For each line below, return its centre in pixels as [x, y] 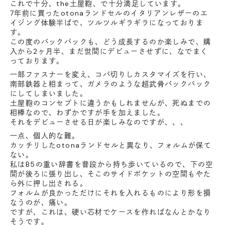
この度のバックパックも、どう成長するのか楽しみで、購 [111, 42]
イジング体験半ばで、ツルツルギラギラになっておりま [107, 23]
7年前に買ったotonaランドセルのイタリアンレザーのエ [109, 13]
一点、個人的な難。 [45, 136]
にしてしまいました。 [49, 94]
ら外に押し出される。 [49, 184]
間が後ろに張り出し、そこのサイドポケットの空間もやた [111, 174]
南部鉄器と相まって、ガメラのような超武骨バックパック [111, 84]
